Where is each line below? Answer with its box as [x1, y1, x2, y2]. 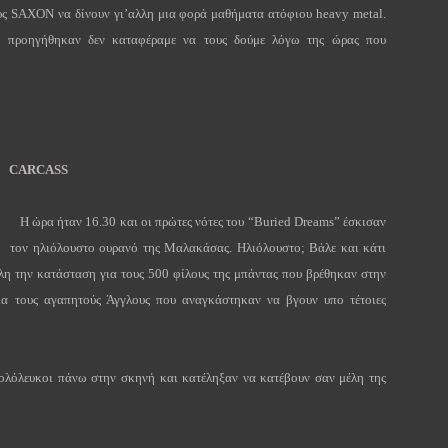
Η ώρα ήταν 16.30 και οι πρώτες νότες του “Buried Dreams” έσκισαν [16, 214, 387, 230]
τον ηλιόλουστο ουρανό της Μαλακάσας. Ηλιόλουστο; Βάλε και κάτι [10, 240, 386, 256]
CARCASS [8, 162, 68, 178]
